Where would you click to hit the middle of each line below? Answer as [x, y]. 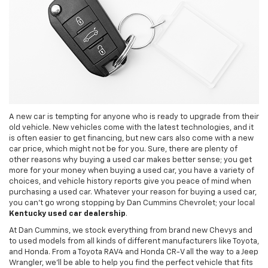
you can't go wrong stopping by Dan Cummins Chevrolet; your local [132, 203]
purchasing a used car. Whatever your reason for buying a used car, [133, 193]
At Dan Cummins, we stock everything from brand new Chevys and [131, 231]
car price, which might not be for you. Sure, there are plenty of [123, 150]
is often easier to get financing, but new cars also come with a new [131, 139]
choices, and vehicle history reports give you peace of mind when [130, 182]
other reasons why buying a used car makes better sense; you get [130, 160]
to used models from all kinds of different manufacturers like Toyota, [134, 242]
